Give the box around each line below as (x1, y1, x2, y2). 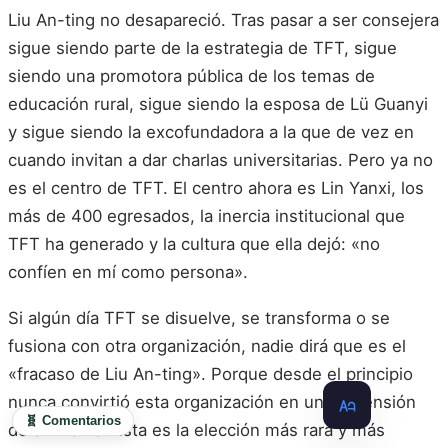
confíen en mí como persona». (8, 262, 248, 283)
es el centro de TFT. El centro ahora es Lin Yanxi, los (8, 178, 424, 199)
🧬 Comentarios (25, 413, 121, 428)
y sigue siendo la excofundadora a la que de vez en (8, 122, 414, 143)
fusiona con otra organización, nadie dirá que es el (8, 335, 406, 356)
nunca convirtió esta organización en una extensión (8, 391, 416, 412)
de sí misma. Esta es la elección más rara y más (8, 419, 385, 440)
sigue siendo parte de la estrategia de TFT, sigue (8, 38, 397, 59)
